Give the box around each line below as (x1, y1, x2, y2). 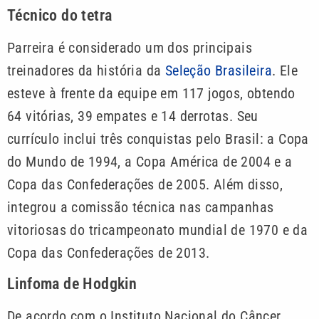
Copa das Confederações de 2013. (7, 244, 210, 262)
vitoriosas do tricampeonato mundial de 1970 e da (7, 221, 308, 239)
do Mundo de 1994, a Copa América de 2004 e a (7, 153, 293, 171)
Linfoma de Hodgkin (7, 274, 137, 293)
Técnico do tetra (7, 6, 113, 25)
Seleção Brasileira (164, 62, 273, 80)
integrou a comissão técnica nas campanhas (7, 199, 274, 216)
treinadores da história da (7, 62, 165, 80)
